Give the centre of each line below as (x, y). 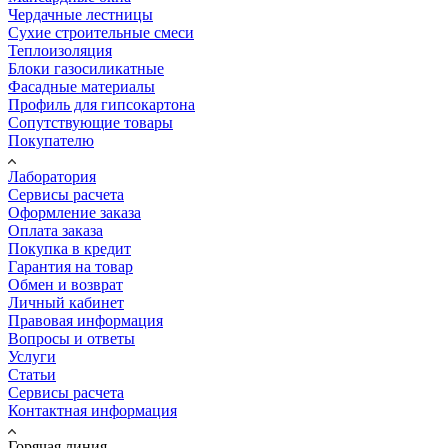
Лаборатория (52, 177)
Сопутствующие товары (90, 123)
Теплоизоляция (60, 51)
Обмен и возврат (65, 285)
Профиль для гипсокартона (101, 105)
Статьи (32, 375)
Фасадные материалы (81, 87)
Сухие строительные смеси (101, 33)
